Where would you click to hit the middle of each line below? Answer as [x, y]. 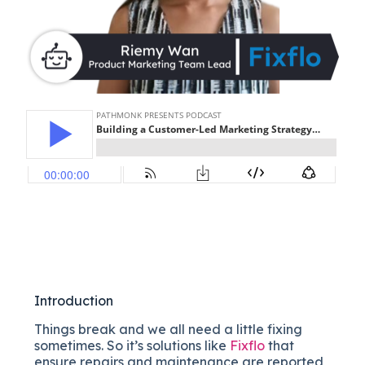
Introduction [74, 301]
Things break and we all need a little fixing [169, 329]
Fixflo [248, 345]
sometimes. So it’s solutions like [132, 345]
